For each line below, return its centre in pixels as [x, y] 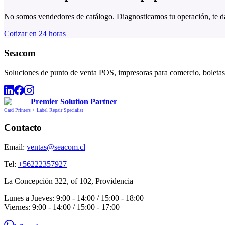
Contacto [23, 128]
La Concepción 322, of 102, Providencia [69, 181]
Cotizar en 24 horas [35, 34]
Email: [15, 147]
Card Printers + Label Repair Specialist [44, 110]
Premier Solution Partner [74, 101]
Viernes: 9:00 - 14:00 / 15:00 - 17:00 [62, 207]
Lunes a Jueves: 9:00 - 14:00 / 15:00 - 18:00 [74, 198]
